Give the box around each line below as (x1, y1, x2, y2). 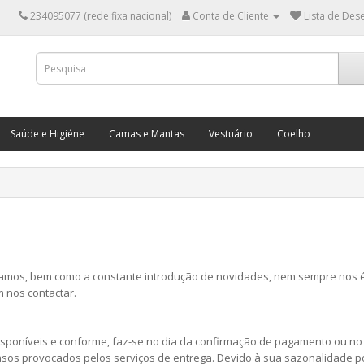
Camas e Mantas (109, 127, 184, 141)
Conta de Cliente (193, 9, 269, 23)
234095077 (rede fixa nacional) (30, 9, 171, 23)
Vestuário (209, 127, 253, 141)
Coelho (277, 127, 310, 141)
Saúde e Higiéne (11, 127, 84, 141)
